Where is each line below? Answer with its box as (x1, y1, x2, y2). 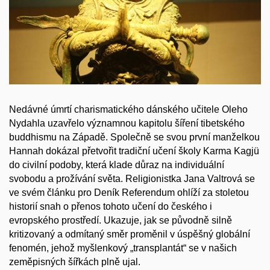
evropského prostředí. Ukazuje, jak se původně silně (9, 215, 232, 226)
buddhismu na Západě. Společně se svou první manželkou (9, 132, 260, 143)
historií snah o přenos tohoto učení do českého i (9, 201, 212, 212)
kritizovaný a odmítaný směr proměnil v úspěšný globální (9, 229, 250, 240)
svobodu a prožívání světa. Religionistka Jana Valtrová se (9, 174, 255, 184)
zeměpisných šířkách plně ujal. (9, 257, 140, 268)
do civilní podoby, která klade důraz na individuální (9, 160, 224, 171)
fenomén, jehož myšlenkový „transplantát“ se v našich (9, 243, 237, 254)
